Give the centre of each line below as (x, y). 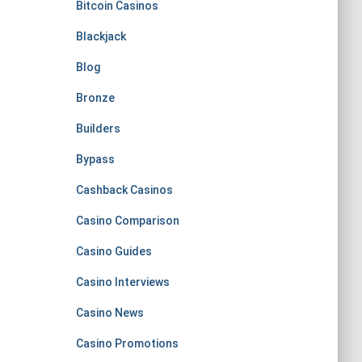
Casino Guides (114, 251)
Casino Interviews (122, 282)
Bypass (95, 159)
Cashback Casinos (124, 190)
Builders (98, 128)
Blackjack (101, 36)
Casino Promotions (127, 343)
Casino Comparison (127, 221)
